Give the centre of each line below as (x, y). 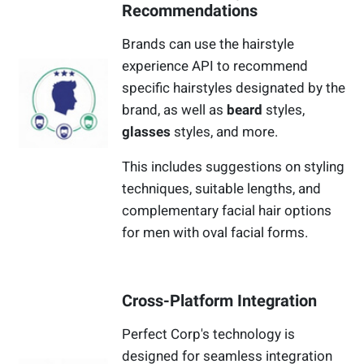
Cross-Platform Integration (220, 301)
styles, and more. (225, 132)
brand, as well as (175, 110)
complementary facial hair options (227, 211)
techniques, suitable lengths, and (222, 189)
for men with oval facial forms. (215, 233)
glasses (147, 132)
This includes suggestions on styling (234, 167)
